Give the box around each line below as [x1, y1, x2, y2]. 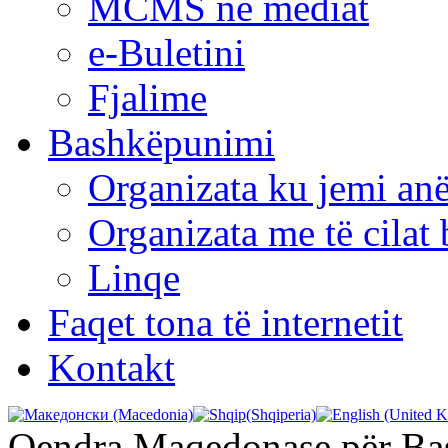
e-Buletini [88, 30, 245, 74]
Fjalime [88, 75, 207, 119]
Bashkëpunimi [48, 120, 275, 164]
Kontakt [48, 345, 175, 389]
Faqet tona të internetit [48, 300, 403, 344]
